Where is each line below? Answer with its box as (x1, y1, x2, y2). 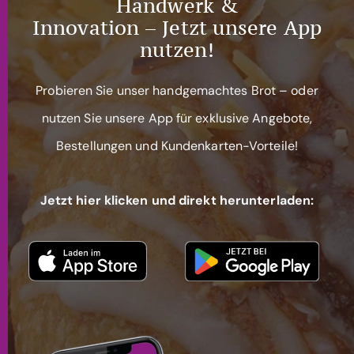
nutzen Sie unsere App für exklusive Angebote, (41, 109, 313, 126)
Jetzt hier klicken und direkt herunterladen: (40, 192, 314, 209)
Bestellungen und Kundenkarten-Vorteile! (56, 137, 298, 154)
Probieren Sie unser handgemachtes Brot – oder (36, 81, 318, 99)
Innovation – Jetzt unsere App (32, 14, 322, 40)
